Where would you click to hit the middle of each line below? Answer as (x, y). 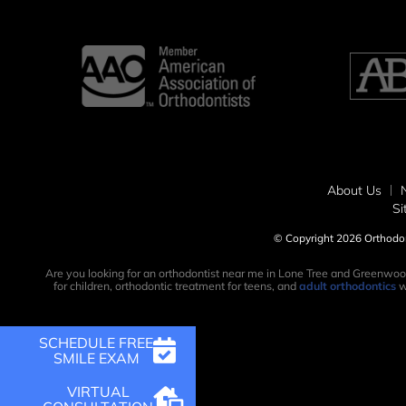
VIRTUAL (98, 391)
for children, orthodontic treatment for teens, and (176, 286)
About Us (354, 191)
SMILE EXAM (96, 358)
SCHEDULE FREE (96, 343)
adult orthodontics (347, 286)
